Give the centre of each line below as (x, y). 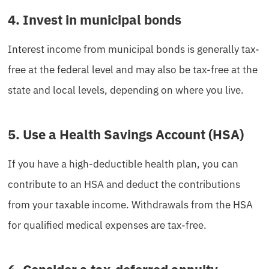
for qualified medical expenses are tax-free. (108, 225)
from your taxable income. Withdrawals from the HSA (130, 204)
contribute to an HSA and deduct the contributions (124, 184)
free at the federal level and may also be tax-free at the (133, 69)
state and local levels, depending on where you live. (127, 90)
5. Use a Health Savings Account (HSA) (126, 134)
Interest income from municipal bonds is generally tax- (134, 49)
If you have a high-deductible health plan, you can (123, 164)
